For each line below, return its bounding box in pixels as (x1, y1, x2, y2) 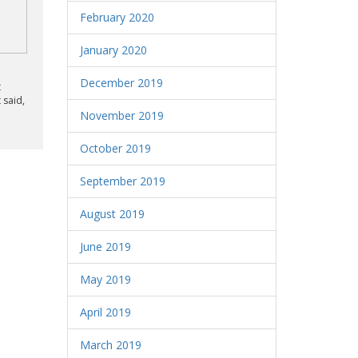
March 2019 (79, 337, 141, 352)
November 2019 (79, 108, 164, 123)
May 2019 (79, 272, 131, 287)
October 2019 (79, 141, 151, 156)
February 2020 (79, 10, 154, 25)
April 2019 (79, 304, 131, 320)
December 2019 (79, 75, 163, 90)
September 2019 (79, 173, 165, 189)
